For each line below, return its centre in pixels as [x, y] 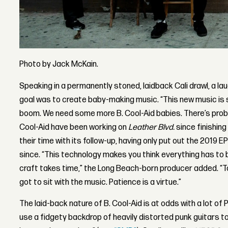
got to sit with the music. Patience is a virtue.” [101, 182]
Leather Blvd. [152, 127]
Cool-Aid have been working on [74, 127]
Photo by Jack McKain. [59, 64]
